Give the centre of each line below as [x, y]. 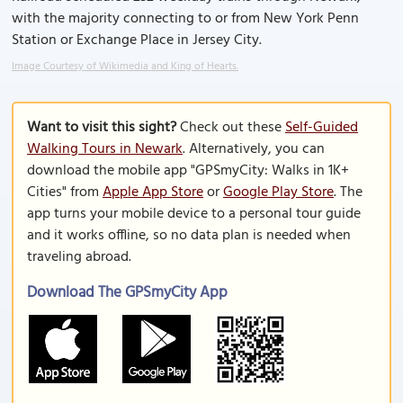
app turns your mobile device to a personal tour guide [194, 214]
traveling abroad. [79, 257]
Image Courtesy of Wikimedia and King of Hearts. [125, 67]
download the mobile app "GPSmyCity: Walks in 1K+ [188, 171]
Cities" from [65, 193]
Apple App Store [153, 193]
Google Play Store [278, 193]
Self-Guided [322, 128]
